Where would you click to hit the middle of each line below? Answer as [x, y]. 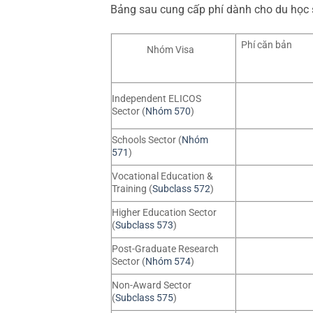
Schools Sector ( [146, 140]
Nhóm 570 [168, 112]
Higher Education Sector [164, 212]
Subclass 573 [144, 225]
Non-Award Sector [151, 285]
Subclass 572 [181, 189]
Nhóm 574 [168, 261]
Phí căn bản [267, 45]
